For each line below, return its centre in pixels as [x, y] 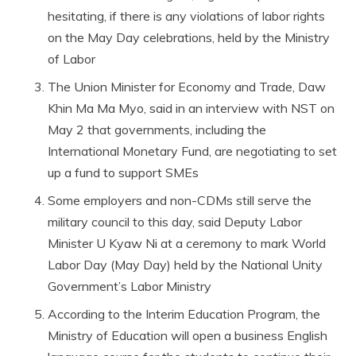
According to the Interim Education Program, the [184, 314]
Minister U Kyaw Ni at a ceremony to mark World [187, 244]
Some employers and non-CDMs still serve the [180, 201]
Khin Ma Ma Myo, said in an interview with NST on [191, 108]
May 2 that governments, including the [157, 130]
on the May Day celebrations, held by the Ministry [189, 38]
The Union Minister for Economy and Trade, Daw [187, 87]
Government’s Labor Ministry [130, 286]
